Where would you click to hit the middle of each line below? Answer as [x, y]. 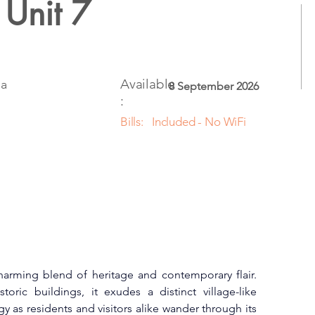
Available [148, 84]
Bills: [132, 122]
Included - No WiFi [199, 122]
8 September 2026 [214, 86]
